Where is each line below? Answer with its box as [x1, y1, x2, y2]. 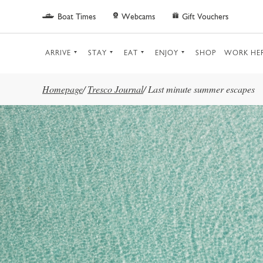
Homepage [42, 83, 83, 95]
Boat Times [58, 12, 96, 21]
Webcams [121, 12, 155, 21]
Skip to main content [9, 9, 86, 21]
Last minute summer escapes [148, 83, 255, 95]
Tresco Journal [87, 83, 143, 95]
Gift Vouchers [181, 12, 228, 21]
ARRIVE [45, 48, 72, 57]
